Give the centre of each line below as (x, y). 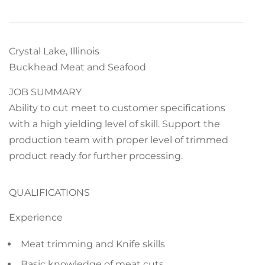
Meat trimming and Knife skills (93, 244)
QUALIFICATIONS (49, 193)
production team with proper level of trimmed (119, 140)
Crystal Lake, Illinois (54, 51)
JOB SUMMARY (45, 92)
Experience (36, 217)
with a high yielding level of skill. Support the (114, 124)
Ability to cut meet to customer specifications (117, 108)
